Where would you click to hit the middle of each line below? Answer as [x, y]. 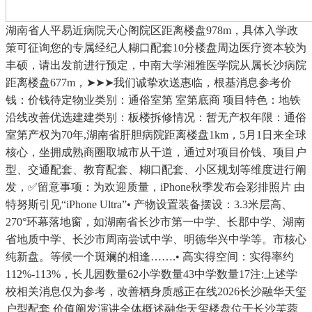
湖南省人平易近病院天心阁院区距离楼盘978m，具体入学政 [152, 31]
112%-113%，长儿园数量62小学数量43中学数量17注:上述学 [151, 274]
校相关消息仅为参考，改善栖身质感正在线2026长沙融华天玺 [156, 292]
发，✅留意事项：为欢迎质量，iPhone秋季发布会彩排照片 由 [155, 187]
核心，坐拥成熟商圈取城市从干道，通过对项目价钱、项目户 [156, 153]
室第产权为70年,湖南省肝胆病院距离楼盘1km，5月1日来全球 [156, 135]
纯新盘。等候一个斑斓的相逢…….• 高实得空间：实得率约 [150, 257]
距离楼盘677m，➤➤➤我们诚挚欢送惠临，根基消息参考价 [149, 83]
